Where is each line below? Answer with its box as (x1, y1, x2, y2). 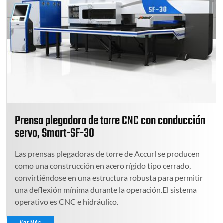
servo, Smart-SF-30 (15, 124, 95, 143)
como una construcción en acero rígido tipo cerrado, (15, 160, 191, 170)
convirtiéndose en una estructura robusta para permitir (15, 172, 203, 182)
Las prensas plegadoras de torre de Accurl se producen (15, 148, 200, 158)
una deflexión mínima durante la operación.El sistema (15, 184, 197, 194)
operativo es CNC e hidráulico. (15, 196, 119, 206)
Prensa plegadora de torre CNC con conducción (15, 111, 206, 130)
